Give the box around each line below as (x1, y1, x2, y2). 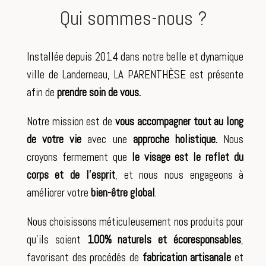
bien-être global (90, 185, 155, 200)
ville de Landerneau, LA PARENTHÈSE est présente (26, 67, 244, 82)
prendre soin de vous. (54, 85, 141, 100)
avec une (81, 132, 133, 147)
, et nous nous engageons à (115, 167, 244, 182)
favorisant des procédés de (26, 250, 142, 265)
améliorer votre (26, 185, 91, 200)
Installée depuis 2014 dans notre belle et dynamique (26, 49, 244, 64)
